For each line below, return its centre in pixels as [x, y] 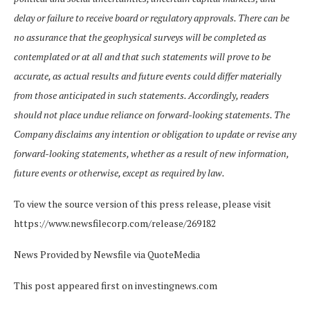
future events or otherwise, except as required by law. [119, 172]
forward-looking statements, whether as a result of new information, [151, 153]
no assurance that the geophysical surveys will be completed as [140, 37]
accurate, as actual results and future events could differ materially [147, 75]
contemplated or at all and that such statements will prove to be [142, 56]
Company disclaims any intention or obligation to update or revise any [155, 134]
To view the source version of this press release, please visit [143, 203]
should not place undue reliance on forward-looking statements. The [152, 114]
